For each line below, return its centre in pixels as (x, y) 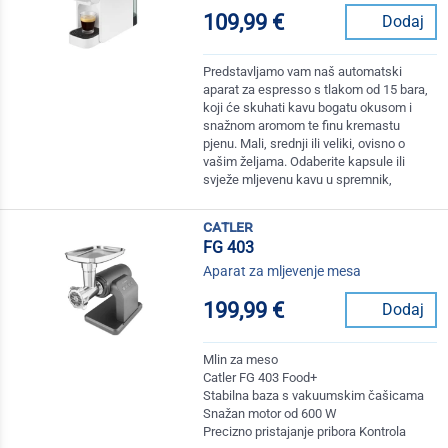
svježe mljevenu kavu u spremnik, (298, 180)
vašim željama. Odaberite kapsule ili (304, 162)
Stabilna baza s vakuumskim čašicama (314, 396)
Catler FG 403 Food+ (260, 378)
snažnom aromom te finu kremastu (302, 126)
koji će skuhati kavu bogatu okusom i (308, 108)
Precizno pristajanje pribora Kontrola (305, 432)
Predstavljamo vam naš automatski (303, 72)
